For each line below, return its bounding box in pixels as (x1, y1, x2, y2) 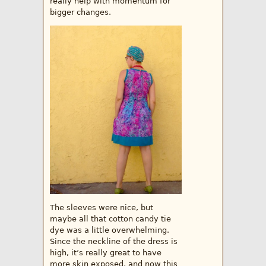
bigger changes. (50, 8, 111, 17)
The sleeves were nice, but (50, 203, 153, 213)
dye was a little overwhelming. (50, 226, 169, 235)
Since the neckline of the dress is (50, 237, 178, 246)
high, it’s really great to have (50, 248, 161, 258)
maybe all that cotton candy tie (50, 214, 171, 224)
